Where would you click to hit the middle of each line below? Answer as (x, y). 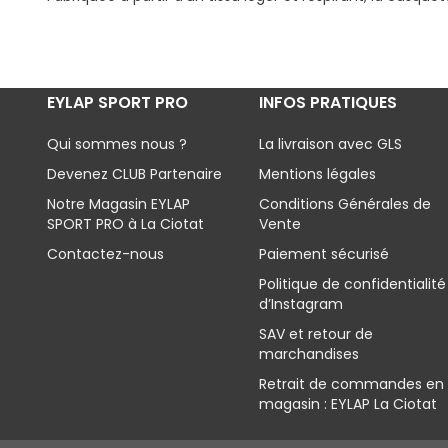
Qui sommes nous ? (117, 144)
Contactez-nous (105, 254)
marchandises (308, 354)
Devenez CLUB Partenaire (134, 174)
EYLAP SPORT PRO (117, 102)
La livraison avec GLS (330, 144)
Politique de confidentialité (352, 284)
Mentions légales (317, 174)
